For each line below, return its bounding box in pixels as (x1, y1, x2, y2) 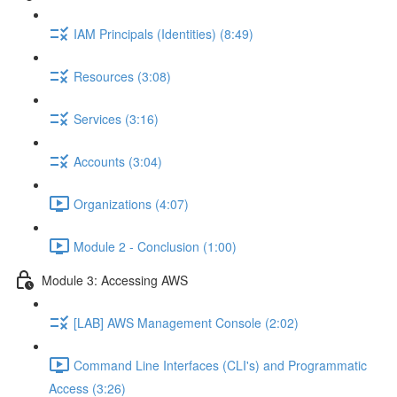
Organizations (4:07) (74, 194, 189, 213)
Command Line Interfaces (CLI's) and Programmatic (74, 355, 367, 374)
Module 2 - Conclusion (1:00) (74, 237, 237, 255)
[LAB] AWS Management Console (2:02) (74, 313, 299, 331)
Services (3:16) (74, 109, 159, 128)
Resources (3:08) (74, 66, 171, 85)
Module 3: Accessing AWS (42, 270, 188, 289)
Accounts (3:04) (74, 152, 162, 170)
